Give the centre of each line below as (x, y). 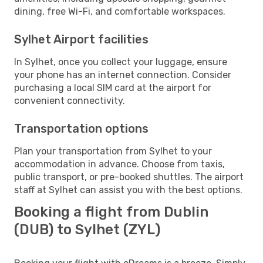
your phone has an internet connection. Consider (123, 75)
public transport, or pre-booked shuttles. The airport (129, 177)
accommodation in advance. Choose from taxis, (119, 164)
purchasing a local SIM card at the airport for (113, 87)
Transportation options (81, 128)
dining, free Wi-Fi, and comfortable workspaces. (120, 11)
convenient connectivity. (70, 100)
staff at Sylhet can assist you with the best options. (128, 190)
